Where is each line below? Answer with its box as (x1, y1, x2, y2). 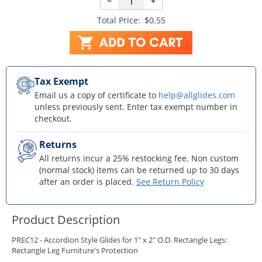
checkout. (35, 112, 72, 124)
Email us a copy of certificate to (35, 89, 158, 101)
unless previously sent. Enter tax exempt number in (35, 101, 237, 112)
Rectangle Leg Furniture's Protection (12, 245, 138, 256)
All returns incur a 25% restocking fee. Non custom (39, 152, 239, 164)
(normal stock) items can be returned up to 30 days (39, 164, 239, 175)
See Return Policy (136, 175, 204, 187)
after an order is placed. (39, 175, 136, 187)
